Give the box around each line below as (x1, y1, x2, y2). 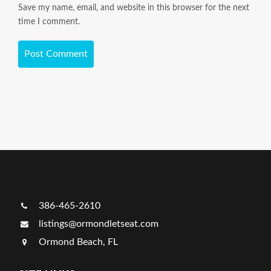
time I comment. (18, 17, 80, 27)
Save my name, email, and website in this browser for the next (18, 3, 249, 13)
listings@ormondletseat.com (36, 219, 158, 229)
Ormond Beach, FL (36, 237, 118, 247)
